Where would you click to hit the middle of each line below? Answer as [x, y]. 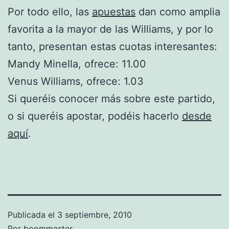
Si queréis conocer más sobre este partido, [111, 98]
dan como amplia [178, 12]
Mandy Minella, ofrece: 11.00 [77, 64]
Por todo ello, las [50, 12]
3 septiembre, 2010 [95, 214]
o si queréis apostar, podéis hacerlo [95, 116]
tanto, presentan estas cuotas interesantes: [112, 46]
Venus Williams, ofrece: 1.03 [76, 81]
